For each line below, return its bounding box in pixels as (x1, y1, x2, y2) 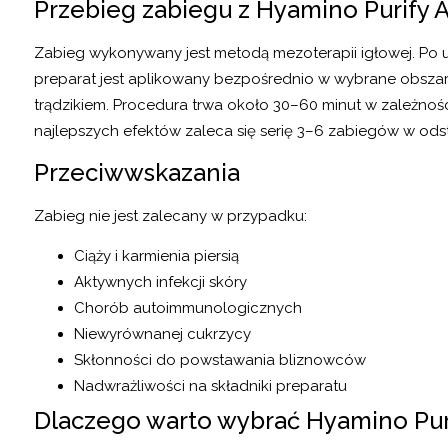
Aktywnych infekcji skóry (74, 273, 247, 292)
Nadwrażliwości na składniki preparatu (74, 377, 347, 396)
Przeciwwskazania (34, 157, 240, 187)
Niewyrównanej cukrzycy (74, 325, 251, 344)
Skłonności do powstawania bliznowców (74, 351, 366, 370)
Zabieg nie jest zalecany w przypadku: (34, 206, 307, 225)
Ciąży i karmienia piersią (74, 247, 239, 266)
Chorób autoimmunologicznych (74, 299, 302, 318)
